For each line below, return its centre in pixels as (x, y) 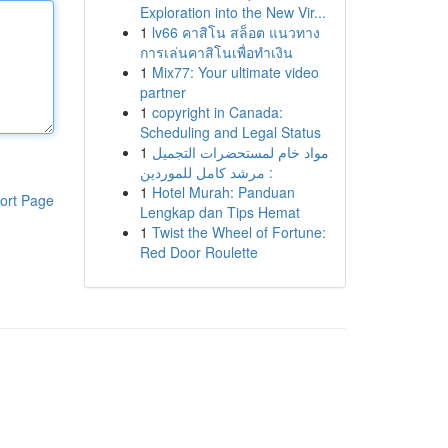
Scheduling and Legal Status (230, 132)
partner (162, 92)
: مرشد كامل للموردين (206, 172)
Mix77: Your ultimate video (235, 72)
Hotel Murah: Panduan (223, 192)
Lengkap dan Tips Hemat (219, 212)
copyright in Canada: (217, 112)
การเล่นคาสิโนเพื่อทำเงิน (216, 52)
